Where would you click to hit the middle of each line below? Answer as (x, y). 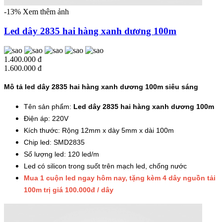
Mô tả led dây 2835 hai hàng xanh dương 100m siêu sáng (101, 86)
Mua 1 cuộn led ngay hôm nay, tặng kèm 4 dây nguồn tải (120, 178)
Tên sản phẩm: (49, 106)
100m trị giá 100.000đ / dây (69, 190)
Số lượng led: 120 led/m (61, 154)
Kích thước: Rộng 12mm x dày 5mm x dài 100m (99, 130)
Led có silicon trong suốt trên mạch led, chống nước (105, 166)
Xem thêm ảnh (46, 12)
